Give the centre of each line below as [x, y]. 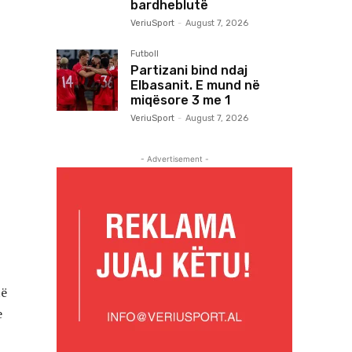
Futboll [145, 54]
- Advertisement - [174, 159]
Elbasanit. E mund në [195, 85]
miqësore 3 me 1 [180, 100]
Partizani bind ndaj [189, 70]
